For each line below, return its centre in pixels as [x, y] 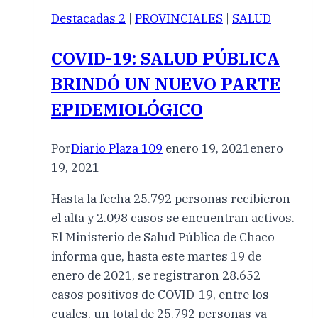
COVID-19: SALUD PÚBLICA [165, 59]
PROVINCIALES [179, 19]
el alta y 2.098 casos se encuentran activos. [173, 218]
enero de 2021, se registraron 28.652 [156, 276]
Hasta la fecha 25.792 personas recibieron [171, 199]
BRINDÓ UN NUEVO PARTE [166, 84]
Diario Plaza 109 [117, 149]
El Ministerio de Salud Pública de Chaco [163, 237]
